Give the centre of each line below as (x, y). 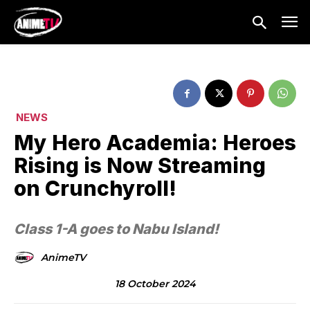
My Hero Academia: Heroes (155, 143)
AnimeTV (63, 258)
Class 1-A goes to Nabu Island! (116, 229)
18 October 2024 (155, 283)
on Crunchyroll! (95, 189)
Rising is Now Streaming (140, 166)
